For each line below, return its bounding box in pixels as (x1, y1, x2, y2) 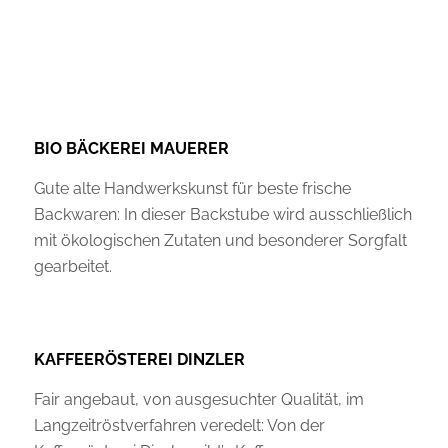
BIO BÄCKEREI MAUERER (33, 139, 229, 159)
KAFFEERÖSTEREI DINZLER (33, 350, 245, 370)
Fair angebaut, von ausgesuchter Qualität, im (33, 389, 364, 409)
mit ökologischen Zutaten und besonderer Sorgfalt (33, 230, 407, 250)
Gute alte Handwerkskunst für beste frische (33, 178, 351, 198)
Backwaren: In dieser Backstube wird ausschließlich (33, 204, 412, 224)
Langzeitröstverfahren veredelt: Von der (33, 415, 325, 435)
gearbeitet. (33, 256, 112, 276)
